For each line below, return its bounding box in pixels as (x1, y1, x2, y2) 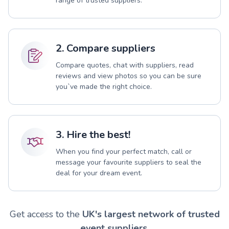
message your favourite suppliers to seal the (56, 157, 201, 167)
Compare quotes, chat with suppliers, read (56, 60, 194, 70)
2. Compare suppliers (56, 41, 155, 55)
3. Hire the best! (56, 127, 130, 142)
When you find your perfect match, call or (56, 146, 192, 156)
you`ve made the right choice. (56, 81, 152, 91)
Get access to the (9, 208, 82, 220)
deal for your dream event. (56, 168, 142, 178)
